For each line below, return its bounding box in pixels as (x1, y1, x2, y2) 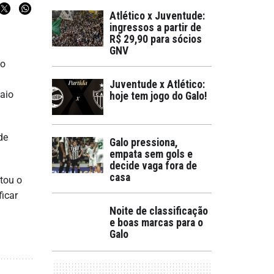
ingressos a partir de (109, 21, 201, 34)
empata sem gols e (109, 148, 193, 160)
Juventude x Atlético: (109, 78, 205, 91)
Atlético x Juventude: (109, 10, 205, 22)
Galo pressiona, (109, 136, 177, 149)
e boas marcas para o (109, 217, 203, 229)
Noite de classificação (109, 205, 208, 217)
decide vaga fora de (109, 160, 197, 172)
